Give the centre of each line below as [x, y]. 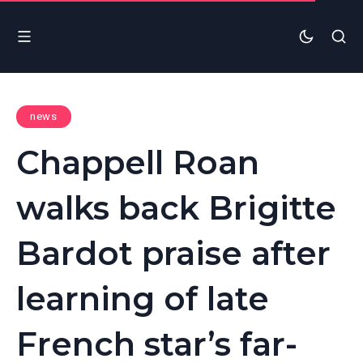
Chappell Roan [138, 162]
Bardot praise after [173, 253]
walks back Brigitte [176, 207]
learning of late [143, 298]
